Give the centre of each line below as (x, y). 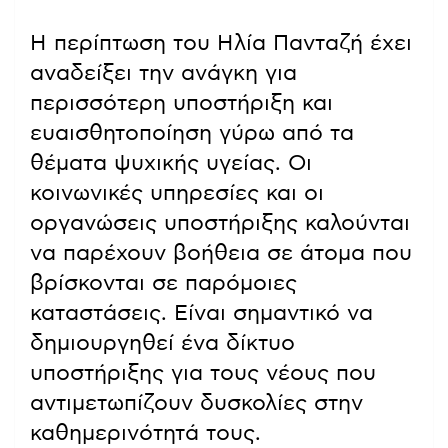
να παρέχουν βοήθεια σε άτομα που (221, 252)
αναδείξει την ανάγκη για (163, 72)
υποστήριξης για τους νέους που (203, 372)
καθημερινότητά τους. (145, 432)
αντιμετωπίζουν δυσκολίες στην (196, 402)
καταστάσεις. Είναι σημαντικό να (201, 312)
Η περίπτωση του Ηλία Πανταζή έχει (221, 42)
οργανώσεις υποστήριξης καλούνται (220, 222)
